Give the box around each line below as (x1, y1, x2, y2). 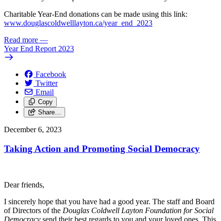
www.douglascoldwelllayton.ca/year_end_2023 (4, 19, 152, 28)
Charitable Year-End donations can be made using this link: (4, 10, 187, 19)
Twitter (36, 79, 58, 88)
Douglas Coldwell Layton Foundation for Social (63, 206, 214, 215)
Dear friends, (4, 180, 44, 189)
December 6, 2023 (4, 125, 62, 134)
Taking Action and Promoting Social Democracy (4, 143, 200, 154)
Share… (37, 109, 61, 116)
